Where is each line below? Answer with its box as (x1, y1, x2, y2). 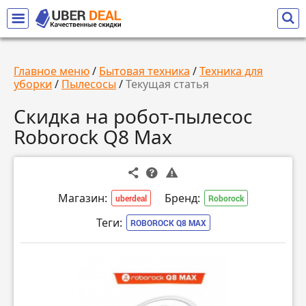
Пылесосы (61, 76, 116, 92)
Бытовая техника (99, 64, 190, 79)
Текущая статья (126, 76, 209, 92)
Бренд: (165, 191, 200, 206)
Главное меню (14, 64, 89, 79)
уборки (14, 76, 52, 92)
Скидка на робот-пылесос (14, 103, 252, 129)
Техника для (199, 64, 263, 79)
